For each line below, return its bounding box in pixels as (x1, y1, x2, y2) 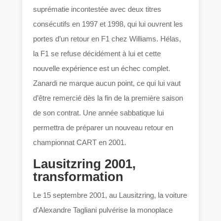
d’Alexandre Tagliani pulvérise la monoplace (33, 205, 173, 214)
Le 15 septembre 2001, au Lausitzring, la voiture (33, 190, 187, 199)
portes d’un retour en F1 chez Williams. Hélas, (33, 34, 182, 43)
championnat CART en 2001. (33, 138, 127, 147)
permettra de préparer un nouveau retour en (33, 123, 174, 132)
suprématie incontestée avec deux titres (33, 4, 162, 13)
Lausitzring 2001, (33, 156, 136, 171)
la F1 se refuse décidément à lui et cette (33, 49, 161, 58)
